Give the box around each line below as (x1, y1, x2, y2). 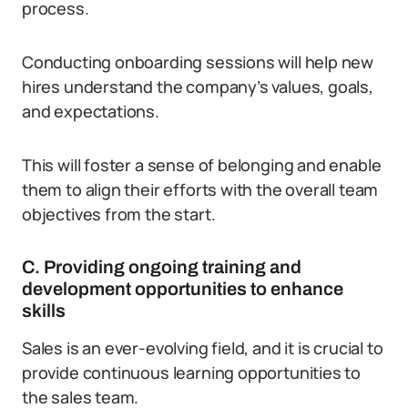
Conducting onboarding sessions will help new (22, 51, 374, 73)
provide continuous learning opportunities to (22, 362, 362, 383)
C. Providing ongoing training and (22, 257, 301, 277)
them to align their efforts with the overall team (22, 178, 379, 200)
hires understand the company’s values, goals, (22, 76, 373, 97)
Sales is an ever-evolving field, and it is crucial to (22, 337, 383, 359)
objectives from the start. (22, 203, 216, 225)
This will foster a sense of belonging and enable (22, 154, 382, 176)
